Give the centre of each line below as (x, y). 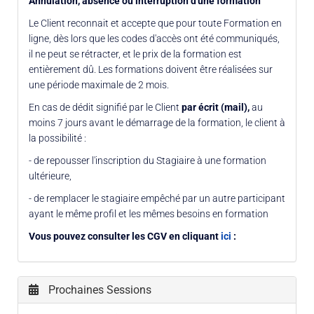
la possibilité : (57, 138)
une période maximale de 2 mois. (99, 84)
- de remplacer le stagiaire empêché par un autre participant (157, 198)
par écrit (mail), (217, 107)
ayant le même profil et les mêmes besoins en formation (149, 213)
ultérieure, (50, 176)
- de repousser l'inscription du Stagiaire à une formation (148, 160)
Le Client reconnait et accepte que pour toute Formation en (155, 23)
